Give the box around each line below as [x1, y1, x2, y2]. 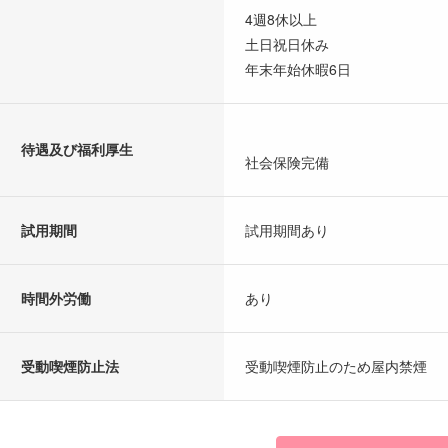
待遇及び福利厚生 [21, 138, 133, 159]
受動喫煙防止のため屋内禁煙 [245, 355, 427, 376]
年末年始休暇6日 [245, 58, 351, 79]
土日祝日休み [245, 33, 329, 54]
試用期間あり [245, 219, 329, 240]
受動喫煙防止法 [21, 355, 119, 376]
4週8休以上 [245, 8, 317, 29]
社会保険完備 [245, 151, 329, 172]
